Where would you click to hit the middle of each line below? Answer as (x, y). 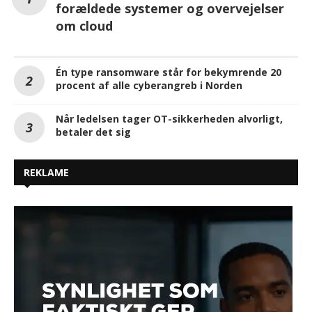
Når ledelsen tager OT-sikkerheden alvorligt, (169, 118)
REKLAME (46, 172)
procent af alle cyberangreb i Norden (149, 85)
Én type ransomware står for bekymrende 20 (169, 72)
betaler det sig (93, 132)
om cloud (84, 25)
